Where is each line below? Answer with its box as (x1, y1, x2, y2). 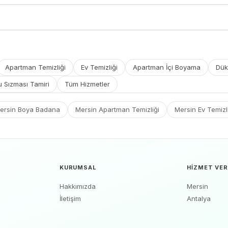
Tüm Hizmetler (65, 80, 110, 88)
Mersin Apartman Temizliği (75, 105, 159, 113)
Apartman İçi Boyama (133, 63, 201, 71)
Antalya (187, 194, 211, 203)
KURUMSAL (59, 164, 97, 171)
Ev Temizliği (81, 63, 118, 71)
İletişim (59, 194, 81, 203)
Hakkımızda (59, 182, 96, 190)
